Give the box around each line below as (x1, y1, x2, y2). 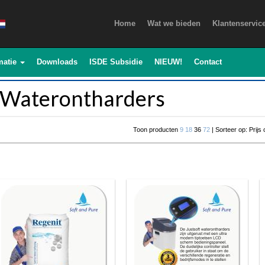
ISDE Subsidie (89, 57, 143, 66)
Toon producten (133, 126, 180, 133)
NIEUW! (154, 57, 182, 66)
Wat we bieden (147, 19, 201, 28)
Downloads (37, 57, 77, 66)
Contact (194, 57, 222, 66)
